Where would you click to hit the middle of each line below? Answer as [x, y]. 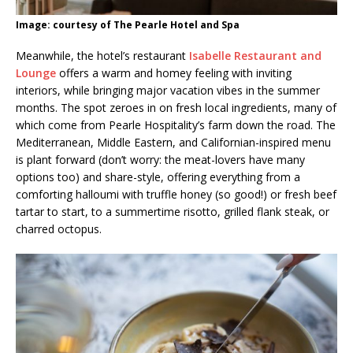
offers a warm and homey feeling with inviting [174, 72]
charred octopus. [59, 229]
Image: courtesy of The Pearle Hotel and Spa [128, 24]
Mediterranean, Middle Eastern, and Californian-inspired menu [173, 142]
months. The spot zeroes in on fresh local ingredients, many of [176, 107]
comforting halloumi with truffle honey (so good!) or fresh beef [176, 194]
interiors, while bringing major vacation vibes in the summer [168, 90]
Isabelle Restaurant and [254, 55]
